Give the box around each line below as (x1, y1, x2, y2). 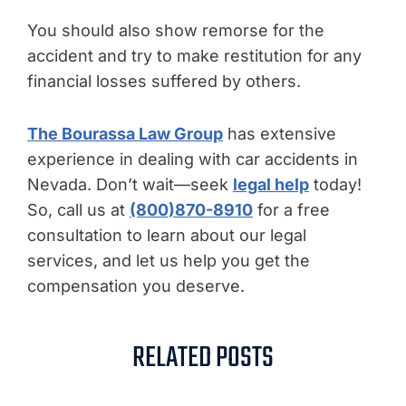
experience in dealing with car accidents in (27, 150, 358, 169)
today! (309, 175, 362, 194)
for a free (253, 200, 330, 219)
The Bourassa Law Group (27, 124, 223, 143)
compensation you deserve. (27, 276, 245, 295)
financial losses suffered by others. (27, 72, 301, 91)
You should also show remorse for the (27, 21, 324, 40)
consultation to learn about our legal (27, 226, 306, 245)
